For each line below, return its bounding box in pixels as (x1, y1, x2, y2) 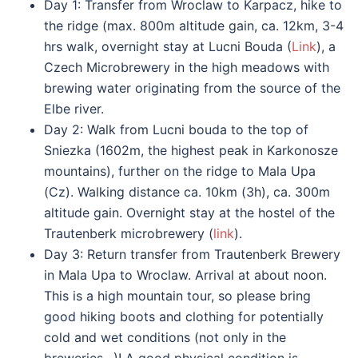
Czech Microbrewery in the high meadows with (44, 59, 329, 76)
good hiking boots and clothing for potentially (44, 308, 324, 325)
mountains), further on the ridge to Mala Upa (44, 163, 316, 180)
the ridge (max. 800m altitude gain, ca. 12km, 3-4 (44, 18, 344, 34)
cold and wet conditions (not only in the (44, 329, 286, 346)
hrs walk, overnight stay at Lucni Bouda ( (44, 38, 292, 55)
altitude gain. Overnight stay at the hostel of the (44, 205, 335, 221)
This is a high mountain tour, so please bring (44, 288, 311, 304)
